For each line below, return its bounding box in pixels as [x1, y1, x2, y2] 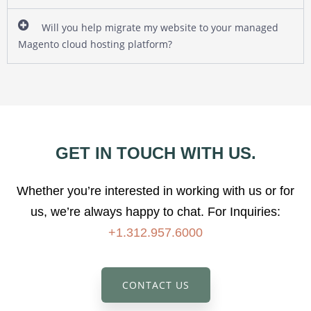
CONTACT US [121, 278, 190, 292]
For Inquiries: [208, 204, 280, 219]
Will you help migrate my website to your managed [42, 20, 279, 34]
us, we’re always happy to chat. [31, 204, 208, 219]
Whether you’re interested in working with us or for [17, 183, 294, 198]
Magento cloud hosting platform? [18, 37, 172, 51]
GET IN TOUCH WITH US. [55, 143, 256, 162]
